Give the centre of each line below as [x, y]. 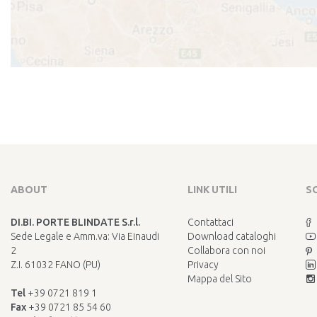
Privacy [203, 264]
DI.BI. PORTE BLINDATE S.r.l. [75, 222]
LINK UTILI [212, 189]
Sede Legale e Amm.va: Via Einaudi [85, 236]
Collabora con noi [226, 250]
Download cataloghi [232, 236]
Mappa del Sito [220, 278]
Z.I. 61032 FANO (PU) [56, 264]
